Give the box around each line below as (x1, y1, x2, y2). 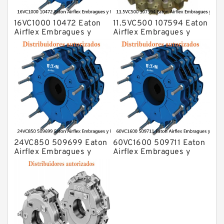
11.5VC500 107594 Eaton (112, 18, 208, 29)
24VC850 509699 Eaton (13, 138, 107, 148)
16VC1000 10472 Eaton (13, 18, 101, 29)
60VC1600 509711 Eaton (112, 138, 205, 148)
